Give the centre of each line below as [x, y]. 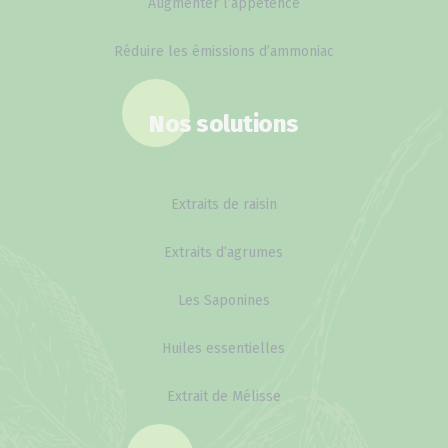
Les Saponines [223, 300]
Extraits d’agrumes [224, 252]
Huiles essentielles [224, 348]
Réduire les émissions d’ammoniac [224, 51]
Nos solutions [224, 123]
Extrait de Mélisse [223, 396]
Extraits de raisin [223, 204]
